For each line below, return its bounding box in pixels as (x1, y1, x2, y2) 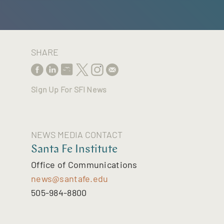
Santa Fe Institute (31, 143, 118, 155)
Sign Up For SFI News (31, 84, 107, 94)
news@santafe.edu (31, 173, 108, 184)
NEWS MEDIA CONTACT (31, 128, 123, 140)
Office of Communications (31, 159, 137, 170)
